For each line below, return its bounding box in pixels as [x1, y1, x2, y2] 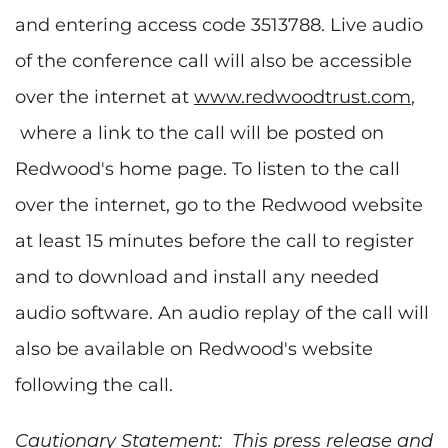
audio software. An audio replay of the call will [15, 301, 429, 324]
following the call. [15, 373, 173, 396]
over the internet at [15, 85, 194, 108]
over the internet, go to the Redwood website [15, 193, 423, 216]
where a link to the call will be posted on [15, 121, 384, 144]
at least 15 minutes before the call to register [15, 229, 414, 252]
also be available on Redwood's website [15, 337, 373, 360]
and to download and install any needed [15, 265, 379, 288]
